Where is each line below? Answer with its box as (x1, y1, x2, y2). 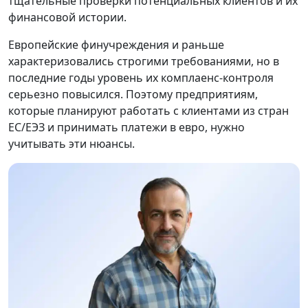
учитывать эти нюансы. (8, 136, 135, 151)
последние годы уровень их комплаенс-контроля (8, 70, 274, 85)
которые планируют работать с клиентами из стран (8, 103, 289, 118)
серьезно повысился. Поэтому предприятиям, (8, 87, 258, 102)
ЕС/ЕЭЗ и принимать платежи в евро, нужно (8, 120, 245, 135)
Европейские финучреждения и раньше (8, 37, 224, 52)
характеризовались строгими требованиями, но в (8, 54, 279, 69)
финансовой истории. (8, 10, 129, 25)
